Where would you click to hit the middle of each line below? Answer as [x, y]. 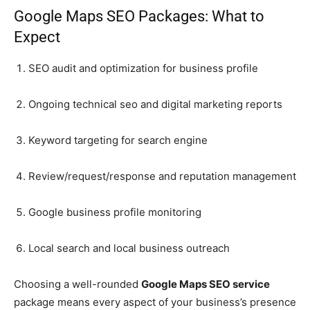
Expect [37, 37]
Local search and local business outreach [129, 248]
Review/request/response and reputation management [162, 176]
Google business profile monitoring [115, 212]
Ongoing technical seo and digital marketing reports [155, 104]
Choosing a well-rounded [77, 284]
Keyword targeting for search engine [118, 140]
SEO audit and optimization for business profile [143, 68]
